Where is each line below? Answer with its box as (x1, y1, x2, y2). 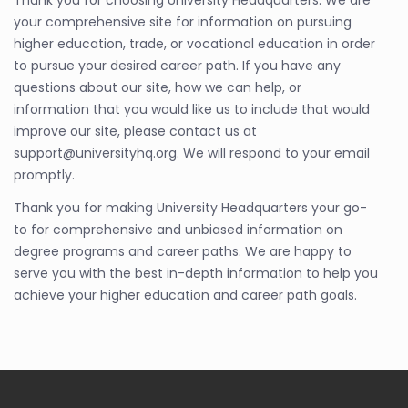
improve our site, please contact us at (14, 122, 257, 140)
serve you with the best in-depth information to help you (14, 264, 378, 282)
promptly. (14, 166, 75, 184)
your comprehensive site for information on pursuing (14, 13, 352, 31)
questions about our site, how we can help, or (14, 78, 301, 97)
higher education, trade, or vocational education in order (14, 35, 375, 53)
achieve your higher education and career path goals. (14, 286, 357, 304)
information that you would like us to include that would (14, 100, 370, 118)
